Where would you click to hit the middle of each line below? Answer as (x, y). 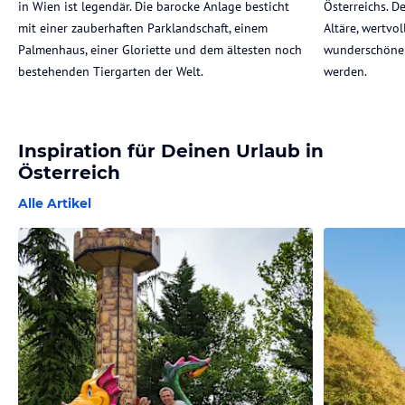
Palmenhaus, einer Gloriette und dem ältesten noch (160, 49)
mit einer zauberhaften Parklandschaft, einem (143, 28)
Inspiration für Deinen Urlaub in (171, 151)
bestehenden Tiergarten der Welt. (111, 71)
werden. (345, 71)
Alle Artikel (55, 203)
